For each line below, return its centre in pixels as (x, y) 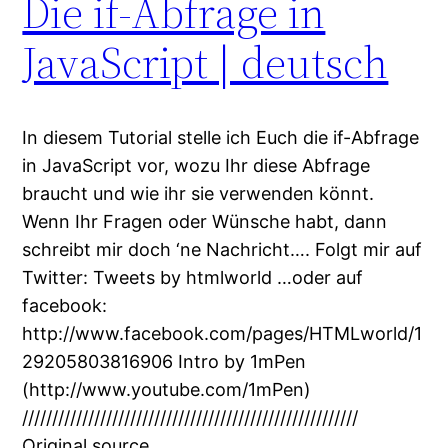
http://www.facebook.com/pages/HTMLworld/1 (222, 334)
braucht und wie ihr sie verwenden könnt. (198, 194)
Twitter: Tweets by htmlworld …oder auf (193, 278)
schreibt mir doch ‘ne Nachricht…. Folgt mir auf (222, 250)
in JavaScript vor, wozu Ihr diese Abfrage (196, 166)
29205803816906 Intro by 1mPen (164, 362)
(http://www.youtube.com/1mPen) (167, 390)
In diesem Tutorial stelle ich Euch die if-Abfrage (221, 138)
